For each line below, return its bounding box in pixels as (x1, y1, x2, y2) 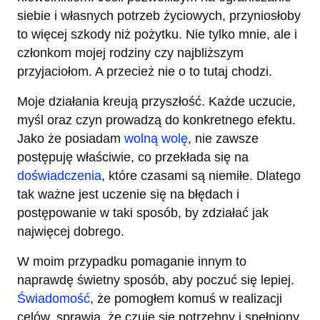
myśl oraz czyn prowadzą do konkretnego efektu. (17, 112, 296, 127)
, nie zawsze (188, 131, 259, 146)
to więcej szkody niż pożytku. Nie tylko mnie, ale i (17, 26, 297, 41)
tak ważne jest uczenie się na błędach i (17, 186, 239, 201)
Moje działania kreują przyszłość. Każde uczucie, (17, 94, 296, 109)
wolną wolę (124, 131, 188, 146)
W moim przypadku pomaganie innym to (17, 254, 246, 269)
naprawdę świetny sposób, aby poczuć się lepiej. (17, 272, 294, 287)
